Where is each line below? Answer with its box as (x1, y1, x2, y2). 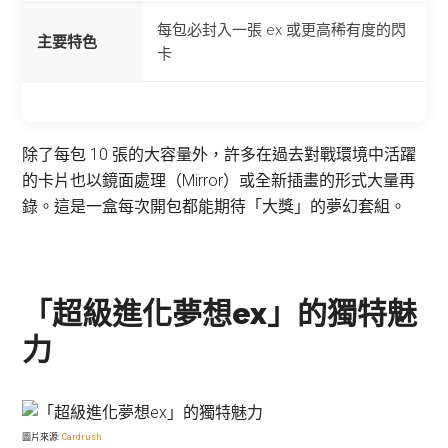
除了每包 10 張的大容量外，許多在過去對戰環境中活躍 (22, 145, 417, 164)
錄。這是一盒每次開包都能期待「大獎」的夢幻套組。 (22, 197, 407, 216)
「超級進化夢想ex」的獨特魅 (22, 296, 418, 331)
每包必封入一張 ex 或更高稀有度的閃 (157, 21, 407, 39)
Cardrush (62, 432, 103, 443)
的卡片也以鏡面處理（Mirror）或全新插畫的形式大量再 (22, 171, 416, 190)
